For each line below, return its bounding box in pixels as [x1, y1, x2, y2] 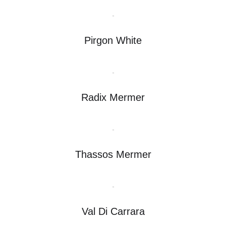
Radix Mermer [81, 91, 145, 103]
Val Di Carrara [81, 205, 145, 217]
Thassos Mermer [75, 148, 151, 160]
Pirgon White [84, 34, 142, 46]
